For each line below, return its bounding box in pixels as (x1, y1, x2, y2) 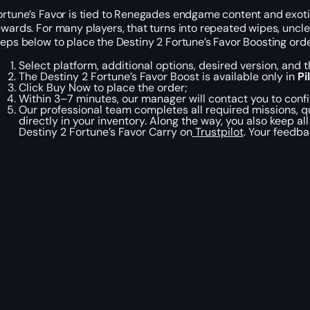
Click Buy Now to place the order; (18, 80, 188, 95)
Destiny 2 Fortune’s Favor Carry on (18, 124, 192, 139)
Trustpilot (192, 124, 244, 139)
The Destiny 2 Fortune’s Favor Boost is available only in (18, 69, 298, 84)
